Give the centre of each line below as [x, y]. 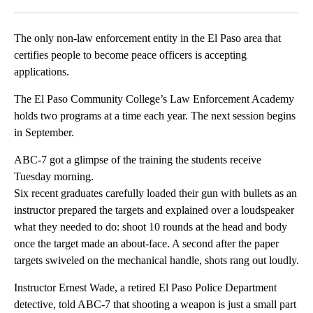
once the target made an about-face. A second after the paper [146, 244]
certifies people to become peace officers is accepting [130, 55]
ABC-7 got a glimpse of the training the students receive [138, 160]
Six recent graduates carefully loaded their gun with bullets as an [155, 194]
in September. [44, 133]
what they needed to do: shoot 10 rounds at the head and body [151, 227]
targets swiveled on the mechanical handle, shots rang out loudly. [156, 261]
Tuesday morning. [54, 177]
